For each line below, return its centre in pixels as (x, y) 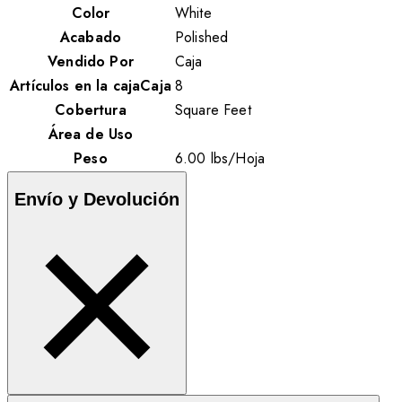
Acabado (91, 38)
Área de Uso (91, 135)
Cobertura (91, 110)
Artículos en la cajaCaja (91, 86)
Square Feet (213, 110)
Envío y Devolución (97, 199)
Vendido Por (91, 62)
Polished (202, 38)
